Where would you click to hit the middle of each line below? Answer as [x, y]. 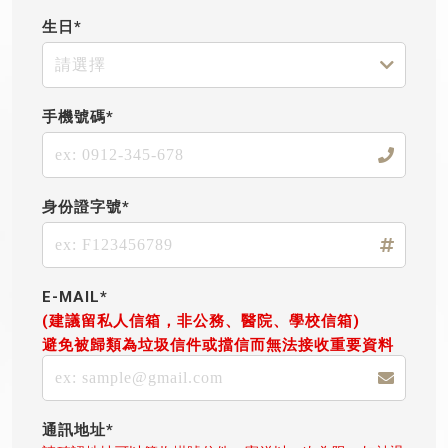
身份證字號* [86, 207]
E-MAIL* [75, 297]
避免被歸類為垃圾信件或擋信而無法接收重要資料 [218, 345]
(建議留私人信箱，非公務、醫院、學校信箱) [201, 321]
